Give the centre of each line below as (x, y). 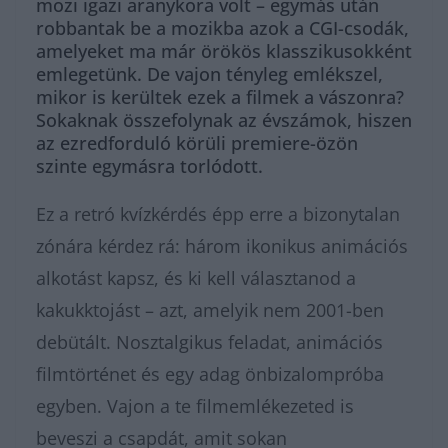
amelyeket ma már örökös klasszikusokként (224, 51)
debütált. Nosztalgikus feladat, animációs (209, 342)
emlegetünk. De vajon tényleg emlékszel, (209, 74)
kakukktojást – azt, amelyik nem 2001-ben (210, 310)
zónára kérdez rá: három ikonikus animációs (222, 246)
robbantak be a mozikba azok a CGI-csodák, (222, 28)
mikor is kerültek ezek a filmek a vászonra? (220, 97)
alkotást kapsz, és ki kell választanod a (196, 278)
